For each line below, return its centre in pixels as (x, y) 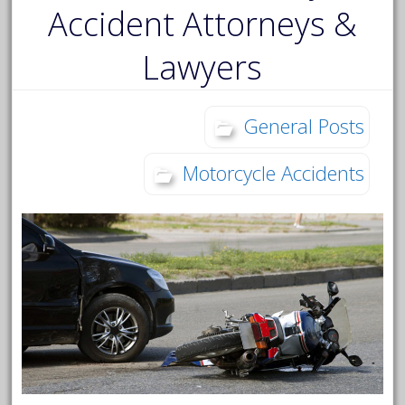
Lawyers (202, 67)
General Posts (303, 125)
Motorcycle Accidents (273, 172)
